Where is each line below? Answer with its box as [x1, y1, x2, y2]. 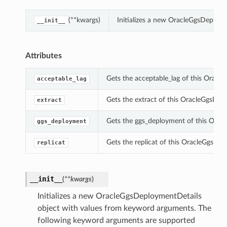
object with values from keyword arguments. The [37, 204, 211, 213]
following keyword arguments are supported [37, 216, 195, 225]
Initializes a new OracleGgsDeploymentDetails [37, 192, 202, 201]
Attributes [25, 52, 62, 60]
